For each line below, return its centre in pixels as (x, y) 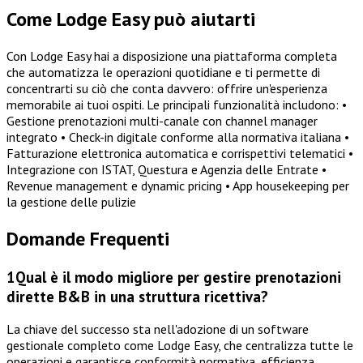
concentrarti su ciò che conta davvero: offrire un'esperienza (167, 88)
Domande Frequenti (88, 238)
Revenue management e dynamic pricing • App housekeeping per (178, 185)
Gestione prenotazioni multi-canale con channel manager (162, 120)
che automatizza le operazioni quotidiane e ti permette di (163, 72)
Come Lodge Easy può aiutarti (131, 19)
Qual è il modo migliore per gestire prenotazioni (178, 277)
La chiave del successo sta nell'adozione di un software (158, 329)
